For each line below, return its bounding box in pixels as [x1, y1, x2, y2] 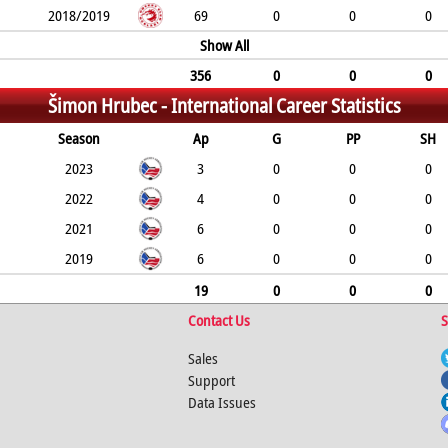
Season [58, 128, 101, 148]
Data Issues [187, 392, 256, 412]
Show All [199, 35, 249, 55]
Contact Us [187, 310, 250, 330]
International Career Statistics [170, 92, 401, 119]
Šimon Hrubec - [47, 92, 171, 119]
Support [187, 370, 235, 390]
